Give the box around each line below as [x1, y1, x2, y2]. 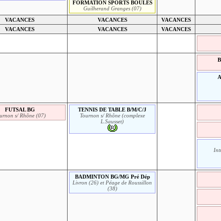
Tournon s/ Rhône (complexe [79, 112, 145, 118]
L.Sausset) [101, 118, 124, 124]
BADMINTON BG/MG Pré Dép [74, 173, 150, 180]
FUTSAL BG [4, 106, 35, 112]
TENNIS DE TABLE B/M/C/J [78, 106, 147, 112]
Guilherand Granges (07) [83, 5, 142, 11]
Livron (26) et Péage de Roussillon [73, 179, 152, 185]
